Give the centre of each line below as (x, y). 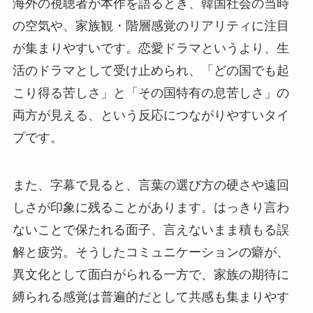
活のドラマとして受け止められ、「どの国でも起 (151, 70)
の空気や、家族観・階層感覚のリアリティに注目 (151, 26)
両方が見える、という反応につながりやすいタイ (151, 115)
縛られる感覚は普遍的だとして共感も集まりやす (151, 297)
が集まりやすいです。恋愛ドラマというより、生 (151, 48)
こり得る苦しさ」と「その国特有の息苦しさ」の (151, 93)
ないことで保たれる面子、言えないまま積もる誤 (151, 230)
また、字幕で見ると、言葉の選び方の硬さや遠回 (151, 185)
